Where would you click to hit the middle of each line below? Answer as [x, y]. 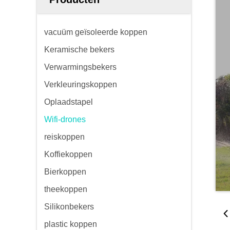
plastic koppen [71, 224]
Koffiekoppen [68, 154]
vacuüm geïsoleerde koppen [96, 32]
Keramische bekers [79, 50]
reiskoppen [64, 137]
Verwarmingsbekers [80, 67]
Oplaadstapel [69, 102]
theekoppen [66, 189]
